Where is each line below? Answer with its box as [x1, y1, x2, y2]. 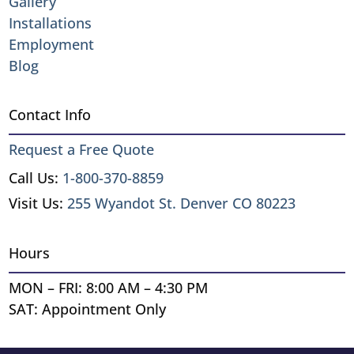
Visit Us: [9, 193, 68, 213]
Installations [9, 13, 92, 32]
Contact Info [9, 104, 92, 124]
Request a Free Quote [9, 139, 155, 159]
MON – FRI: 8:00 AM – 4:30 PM [9, 277, 209, 297]
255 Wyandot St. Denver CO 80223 [67, 193, 296, 213]
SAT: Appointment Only [9, 299, 167, 318]
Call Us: [9, 168, 59, 187]
